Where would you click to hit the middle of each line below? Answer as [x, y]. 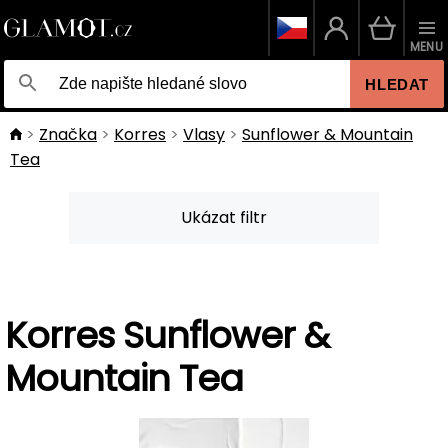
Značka [68, 134]
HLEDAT [397, 84]
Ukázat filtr [224, 217]
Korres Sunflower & [167, 335]
